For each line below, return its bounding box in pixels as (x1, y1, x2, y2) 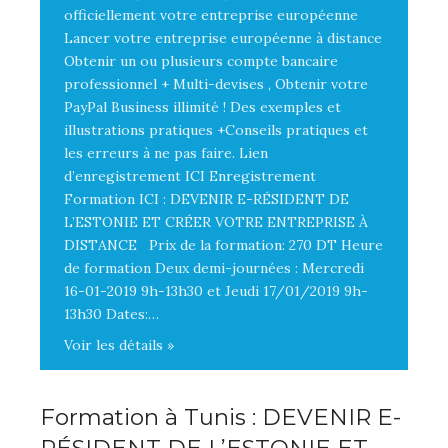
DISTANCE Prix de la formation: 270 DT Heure (64, 236, 383, 255)
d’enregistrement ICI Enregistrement (64, 167, 316, 186)
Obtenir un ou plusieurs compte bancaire (64, 52, 338, 71)
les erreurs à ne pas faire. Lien (64, 144, 268, 163)
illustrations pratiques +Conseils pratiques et (64, 121, 368, 140)
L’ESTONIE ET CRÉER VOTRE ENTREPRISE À (64, 213, 368, 232)
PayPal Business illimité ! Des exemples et (64, 98, 341, 117)
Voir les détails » (64, 336, 174, 355)
